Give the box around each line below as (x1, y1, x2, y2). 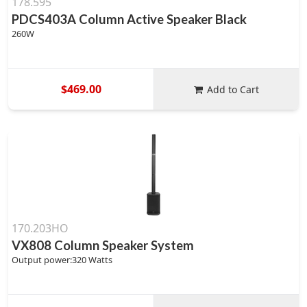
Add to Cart (207, 82, 260, 96)
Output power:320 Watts (12, 254, 112, 266)
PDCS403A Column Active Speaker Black (12, 12, 247, 27)
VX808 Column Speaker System (12, 238, 194, 253)
